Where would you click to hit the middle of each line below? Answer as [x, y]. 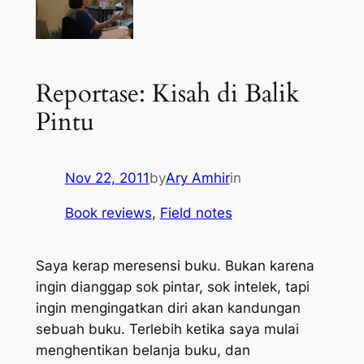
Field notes [196, 212]
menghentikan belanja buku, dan [143, 350]
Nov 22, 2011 [107, 178]
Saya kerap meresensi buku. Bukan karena [175, 265]
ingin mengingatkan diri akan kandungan [168, 308]
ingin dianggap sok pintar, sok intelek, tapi [172, 286]
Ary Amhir [197, 178]
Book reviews [108, 212]
